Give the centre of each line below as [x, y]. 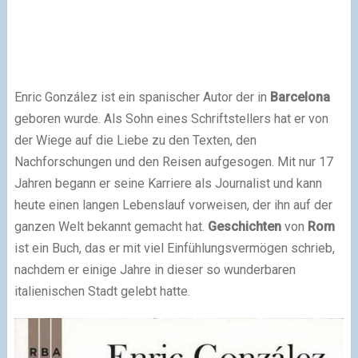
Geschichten [244, 226]
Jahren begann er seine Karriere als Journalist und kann [168, 183]
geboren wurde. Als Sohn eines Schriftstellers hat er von [171, 118]
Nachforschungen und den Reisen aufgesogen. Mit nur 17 [173, 161]
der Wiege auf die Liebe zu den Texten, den [135, 140]
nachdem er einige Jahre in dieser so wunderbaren [155, 269]
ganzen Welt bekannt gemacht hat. [111, 226]
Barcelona [300, 97]
